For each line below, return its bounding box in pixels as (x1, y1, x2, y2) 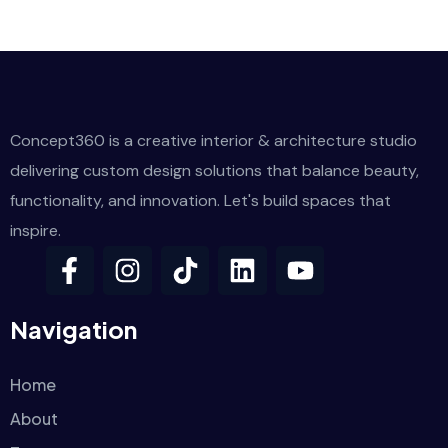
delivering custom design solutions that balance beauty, (10, 160, 419, 181)
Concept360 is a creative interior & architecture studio (10, 130, 417, 151)
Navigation (10, 313, 137, 344)
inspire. (10, 220, 61, 241)
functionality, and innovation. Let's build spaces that (10, 190, 391, 211)
